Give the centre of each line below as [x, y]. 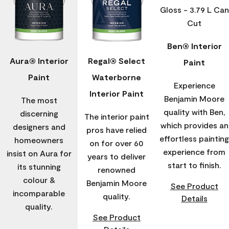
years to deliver [117, 156]
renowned [117, 170]
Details [194, 198]
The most [39, 100]
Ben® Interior [194, 46]
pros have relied [117, 130]
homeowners [39, 140]
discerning [39, 113]
